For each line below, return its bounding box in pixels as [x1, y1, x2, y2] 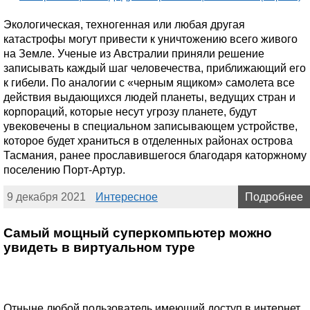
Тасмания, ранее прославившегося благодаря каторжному [3, 149, 307, 162]
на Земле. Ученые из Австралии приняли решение [3, 48, 264, 60]
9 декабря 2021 [7, 191, 86, 203]
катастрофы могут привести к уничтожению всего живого [3, 33, 298, 46]
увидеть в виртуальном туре [3, 240, 195, 255]
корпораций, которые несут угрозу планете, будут [3, 106, 257, 118]
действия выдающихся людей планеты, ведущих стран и [3, 91, 295, 104]
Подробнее [245, 191, 303, 203]
